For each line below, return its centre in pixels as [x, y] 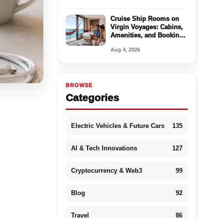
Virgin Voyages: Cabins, [146, 27]
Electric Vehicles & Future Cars [118, 126]
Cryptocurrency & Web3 [106, 170]
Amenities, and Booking [146, 35]
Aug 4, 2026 [125, 49]
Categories [92, 97]
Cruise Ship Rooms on [145, 18]
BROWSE [79, 85]
